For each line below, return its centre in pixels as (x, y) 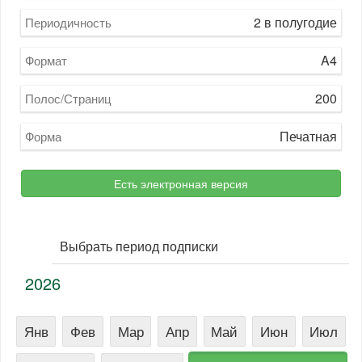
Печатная (308, 136)
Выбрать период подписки (139, 246)
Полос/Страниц (68, 98)
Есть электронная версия (181, 183)
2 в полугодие (295, 22)
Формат (46, 60)
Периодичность (68, 22)
